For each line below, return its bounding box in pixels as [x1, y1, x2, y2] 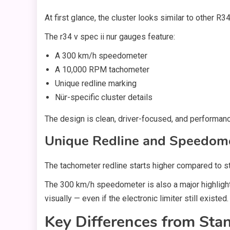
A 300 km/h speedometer [55, 51, 147, 61]
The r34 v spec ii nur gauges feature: [45, 32, 175, 42]
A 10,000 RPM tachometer [55, 65, 149, 75]
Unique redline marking [55, 79, 137, 89]
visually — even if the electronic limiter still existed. [45, 194, 228, 204]
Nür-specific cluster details [55, 92, 152, 103]
